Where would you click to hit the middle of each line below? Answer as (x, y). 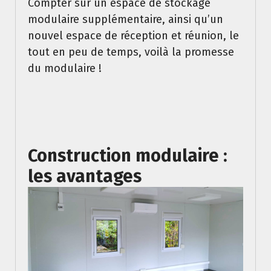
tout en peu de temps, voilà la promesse (131, 52)
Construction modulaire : (128, 155)
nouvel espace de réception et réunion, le (133, 35)
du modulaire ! (65, 68)
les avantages (85, 176)
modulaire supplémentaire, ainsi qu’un (126, 19)
